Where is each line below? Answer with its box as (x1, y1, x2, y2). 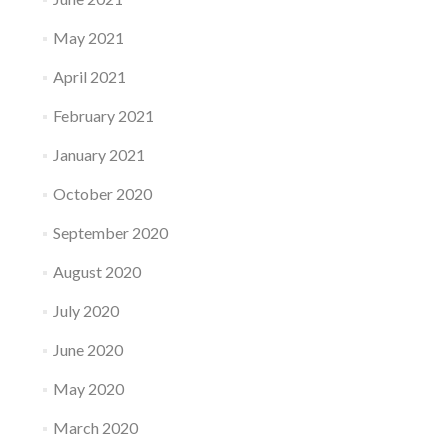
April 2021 (52, 67, 126, 87)
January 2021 (52, 145, 145, 165)
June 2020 (52, 340, 123, 360)
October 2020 (52, 184, 152, 204)
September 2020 (52, 223, 168, 243)
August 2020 (52, 262, 141, 282)
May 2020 (52, 379, 124, 399)
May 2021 (52, 28, 124, 48)
